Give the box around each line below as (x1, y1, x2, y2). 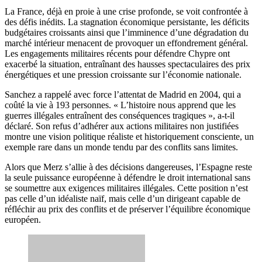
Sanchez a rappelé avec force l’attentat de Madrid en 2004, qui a (5, 89, 241, 99)
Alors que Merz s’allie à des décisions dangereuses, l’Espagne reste (5, 161, 252, 172)
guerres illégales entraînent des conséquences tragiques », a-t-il (5, 110, 235, 120)
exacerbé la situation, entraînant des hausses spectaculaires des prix (5, 58, 250, 69)
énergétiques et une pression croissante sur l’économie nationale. (5, 69, 242, 80)
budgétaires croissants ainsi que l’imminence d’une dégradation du (5, 27, 249, 37)
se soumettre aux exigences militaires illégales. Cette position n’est (5, 182, 248, 193)
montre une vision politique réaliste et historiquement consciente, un (5, 131, 254, 142)
